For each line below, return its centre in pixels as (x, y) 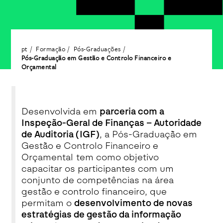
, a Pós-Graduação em (148, 134)
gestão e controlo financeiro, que (94, 192)
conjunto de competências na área (97, 180)
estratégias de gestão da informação (101, 215)
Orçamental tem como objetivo (90, 157)
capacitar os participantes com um (97, 169)
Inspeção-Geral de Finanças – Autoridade (111, 123)
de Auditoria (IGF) (60, 134)
